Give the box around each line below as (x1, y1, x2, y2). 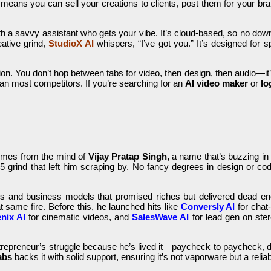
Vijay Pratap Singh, (88, 151, 169, 162)
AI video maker (185, 78, 248, 89)
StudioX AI (48, 38, 94, 49)
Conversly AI (180, 201, 235, 212)
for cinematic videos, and (28, 212, 132, 223)
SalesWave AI (132, 212, 189, 223)
